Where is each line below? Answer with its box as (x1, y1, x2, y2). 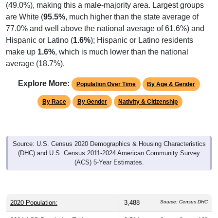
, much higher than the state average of (65, 1, 199, 10)
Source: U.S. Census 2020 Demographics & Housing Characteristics (12, 128, 206, 136)
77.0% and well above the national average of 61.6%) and (6, 13, 204, 21)
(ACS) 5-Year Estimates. (74, 147, 144, 155)
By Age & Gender (147, 69, 196, 76)
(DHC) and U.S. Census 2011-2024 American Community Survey (18, 138, 200, 145)
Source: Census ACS (160, 205, 208, 211)
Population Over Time (76, 69, 136, 76)
